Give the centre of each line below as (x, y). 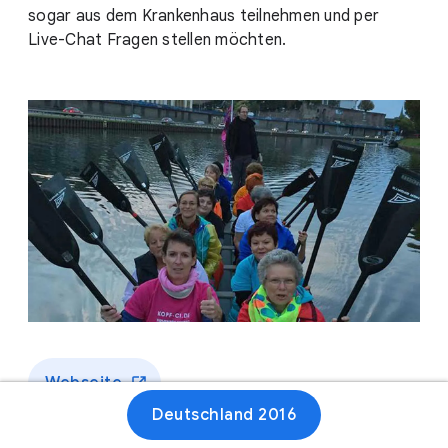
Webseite (83, 383)
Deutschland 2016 (224, 415)
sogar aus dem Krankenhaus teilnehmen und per (203, 16)
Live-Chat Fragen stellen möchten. (157, 40)
